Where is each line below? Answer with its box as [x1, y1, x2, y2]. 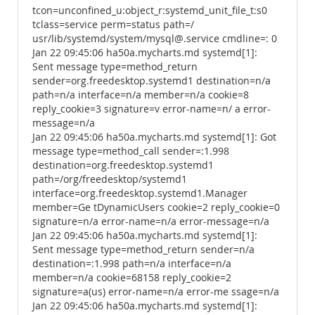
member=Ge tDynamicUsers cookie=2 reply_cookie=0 [32, 201, 280, 214]
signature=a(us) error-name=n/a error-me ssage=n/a [32, 285, 279, 298]
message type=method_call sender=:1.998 [32, 145, 229, 157]
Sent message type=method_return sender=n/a [32, 243, 255, 256]
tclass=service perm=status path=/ [32, 18, 194, 31]
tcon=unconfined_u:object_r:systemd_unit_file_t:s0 [32, 4, 267, 17]
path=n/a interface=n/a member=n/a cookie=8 [32, 89, 249, 101]
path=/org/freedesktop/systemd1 [32, 173, 187, 186]
